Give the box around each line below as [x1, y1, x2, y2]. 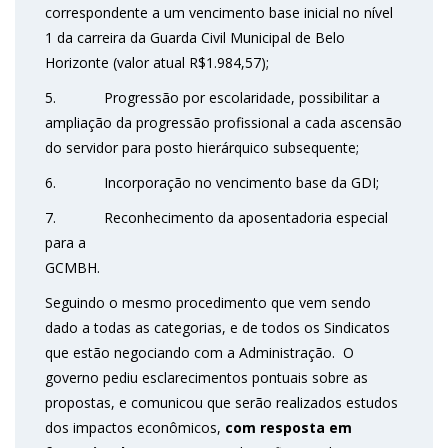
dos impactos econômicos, [45, 418, 225, 438]
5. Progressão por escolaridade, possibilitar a [45, 88, 380, 108]
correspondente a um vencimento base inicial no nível [45, 3, 393, 23]
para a [45, 233, 86, 253]
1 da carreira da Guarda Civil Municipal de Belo [45, 28, 345, 48]
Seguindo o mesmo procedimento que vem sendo [45, 293, 371, 313]
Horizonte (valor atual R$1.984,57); [45, 53, 269, 73]
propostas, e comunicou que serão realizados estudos [45, 393, 398, 413]
